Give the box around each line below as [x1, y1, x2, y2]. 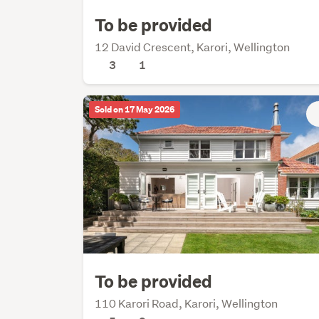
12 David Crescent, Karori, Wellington [95, 38, 291, 54]
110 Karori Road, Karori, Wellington [95, 296, 278, 311]
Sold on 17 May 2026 [95, 103, 175, 116]
